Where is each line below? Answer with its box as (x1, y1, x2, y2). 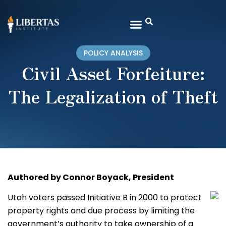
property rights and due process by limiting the (8, 205, 195, 217)
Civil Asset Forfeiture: (21, 61, 205, 85)
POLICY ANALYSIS (83, 48, 143, 58)
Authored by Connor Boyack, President (8, 172, 174, 183)
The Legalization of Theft (8, 84, 218, 108)
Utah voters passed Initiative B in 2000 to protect (8, 192, 202, 204)
